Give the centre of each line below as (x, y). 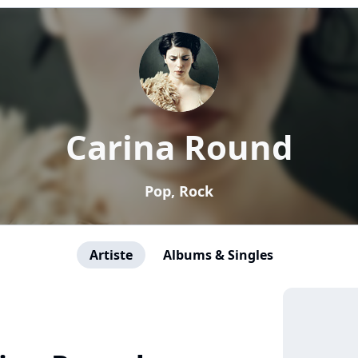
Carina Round (179, 147)
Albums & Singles (218, 255)
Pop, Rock (179, 191)
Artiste (111, 255)
